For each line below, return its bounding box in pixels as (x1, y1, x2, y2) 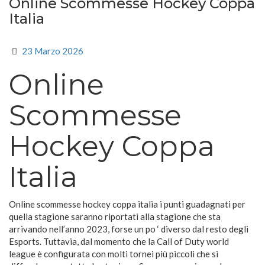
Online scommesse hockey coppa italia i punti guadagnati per (9, 199, 245, 210)
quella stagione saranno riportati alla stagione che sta (9, 211, 221, 222)
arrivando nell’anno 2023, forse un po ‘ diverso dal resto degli (9, 224, 248, 235)
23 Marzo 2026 (21, 46, 83, 57)
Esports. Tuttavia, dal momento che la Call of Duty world (9, 236, 229, 247)
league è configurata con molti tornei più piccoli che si (9, 248, 218, 260)
